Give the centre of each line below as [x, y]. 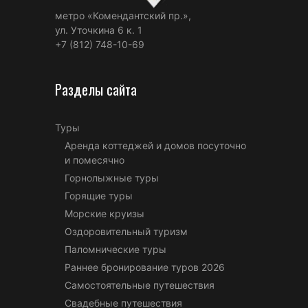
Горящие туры [99, 195]
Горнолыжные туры [112, 177]
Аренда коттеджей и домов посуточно [155, 145]
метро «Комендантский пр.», [123, 15]
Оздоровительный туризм [126, 231]
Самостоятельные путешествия [140, 285]
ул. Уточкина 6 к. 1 [99, 30]
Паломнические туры [115, 249]
